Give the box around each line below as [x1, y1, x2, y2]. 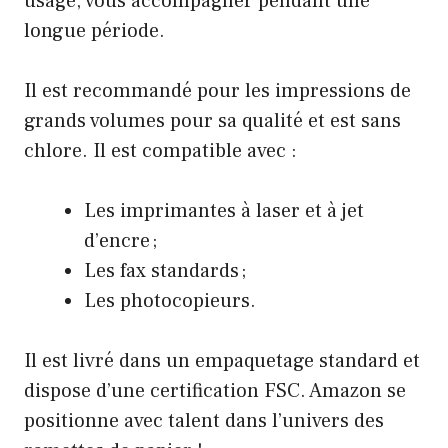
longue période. [24, 18, 165, 45]
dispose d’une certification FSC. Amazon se [24, 378, 406, 405]
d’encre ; [84, 228, 157, 255]
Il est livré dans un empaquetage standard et [24, 348, 420, 375]
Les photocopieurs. [84, 288, 256, 315]
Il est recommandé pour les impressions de [24, 78, 411, 105]
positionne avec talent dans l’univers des [24, 408, 384, 435]
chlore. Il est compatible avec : [24, 138, 297, 165]
